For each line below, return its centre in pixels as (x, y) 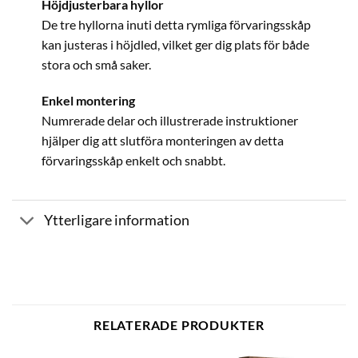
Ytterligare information (117, 220)
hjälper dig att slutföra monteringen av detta (162, 141)
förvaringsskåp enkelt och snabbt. (133, 161)
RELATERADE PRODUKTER (179, 325)
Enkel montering (88, 101)
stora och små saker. (96, 64)
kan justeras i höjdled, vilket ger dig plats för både (175, 44)
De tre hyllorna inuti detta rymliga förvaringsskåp (176, 24)
